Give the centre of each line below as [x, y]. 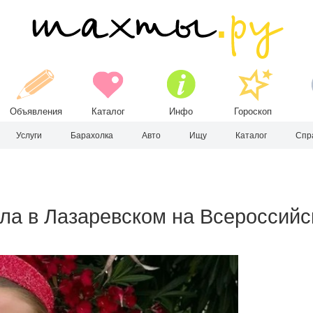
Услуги [29, 136]
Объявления [36, 111]
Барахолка [92, 136]
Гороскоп [253, 111]
